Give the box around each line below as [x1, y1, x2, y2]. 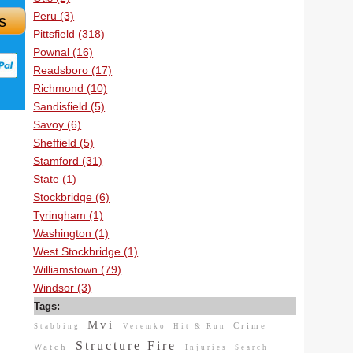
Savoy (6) [33, 118, 82, 131]
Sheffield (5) [33, 136, 95, 149]
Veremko [122, 322, 170, 330]
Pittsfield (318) [33, 28, 106, 40]
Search [234, 344, 269, 351]
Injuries [184, 344, 232, 351]
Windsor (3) [33, 281, 92, 294]
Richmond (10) [33, 82, 108, 95]
